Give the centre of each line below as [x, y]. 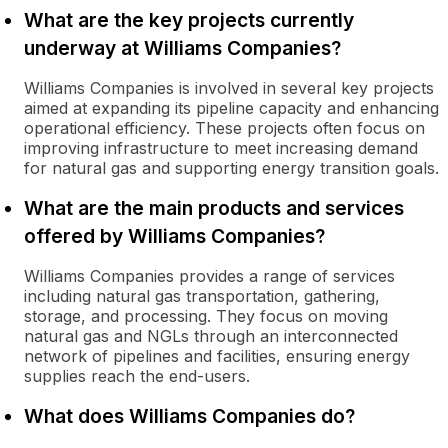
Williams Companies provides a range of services [209, 276]
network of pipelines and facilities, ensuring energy [217, 356]
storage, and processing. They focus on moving [206, 316]
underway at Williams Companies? [182, 48]
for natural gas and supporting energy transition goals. [231, 168]
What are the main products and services [214, 208]
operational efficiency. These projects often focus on [224, 128]
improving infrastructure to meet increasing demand [221, 148]
